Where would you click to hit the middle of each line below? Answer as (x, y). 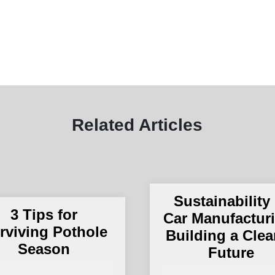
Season (44, 249)
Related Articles (137, 125)
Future (231, 252)
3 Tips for (44, 214)
